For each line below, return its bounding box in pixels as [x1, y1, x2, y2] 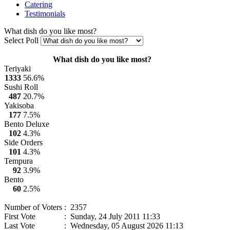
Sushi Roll [4, 82, 38, 91]
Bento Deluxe [4, 119, 49, 128]
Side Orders [4, 138, 43, 147]
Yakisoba [4, 101, 34, 110]
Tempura [4, 156, 33, 165]
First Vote [4, 212, 35, 221]
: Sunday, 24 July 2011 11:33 [62, 212, 160, 221]
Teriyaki [4, 64, 31, 73]
